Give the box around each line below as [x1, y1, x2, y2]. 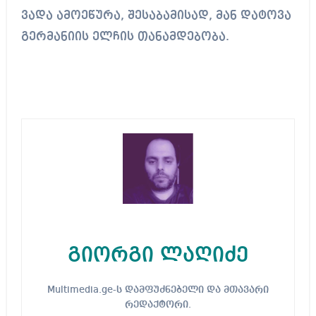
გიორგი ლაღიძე [68, 245, 248, 266]
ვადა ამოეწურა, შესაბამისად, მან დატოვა [20, 10, 291, 23]
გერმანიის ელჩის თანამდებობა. [20, 31, 229, 44]
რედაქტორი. [125, 299, 191, 310]
